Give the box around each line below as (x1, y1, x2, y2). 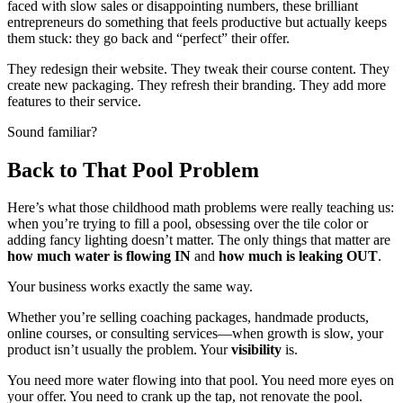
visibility (231, 342, 282, 358)
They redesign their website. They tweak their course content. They (7, 60, 390, 76)
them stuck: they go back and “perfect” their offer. (7, 30, 290, 46)
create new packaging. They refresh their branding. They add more (7, 76, 386, 93)
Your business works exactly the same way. (7, 279, 253, 295)
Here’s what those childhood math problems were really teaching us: (7, 200, 394, 216)
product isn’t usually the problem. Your (7, 342, 231, 358)
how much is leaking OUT (219, 248, 378, 264)
